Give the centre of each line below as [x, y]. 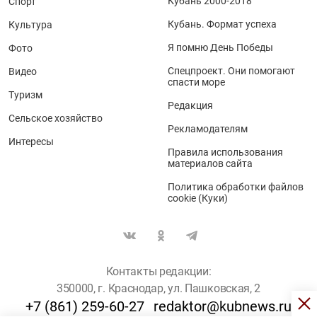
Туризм [25, 94]
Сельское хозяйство [56, 118]
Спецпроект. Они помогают [231, 70]
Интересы [31, 141]
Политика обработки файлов [236, 186]
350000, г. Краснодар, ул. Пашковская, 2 [158, 288]
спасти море [196, 82]
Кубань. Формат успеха [222, 24]
